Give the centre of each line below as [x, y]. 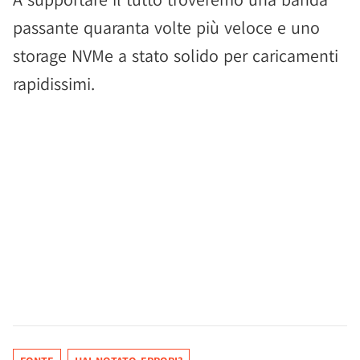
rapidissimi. [54, 84]
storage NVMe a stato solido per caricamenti [176, 55]
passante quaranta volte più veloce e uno [166, 27]
